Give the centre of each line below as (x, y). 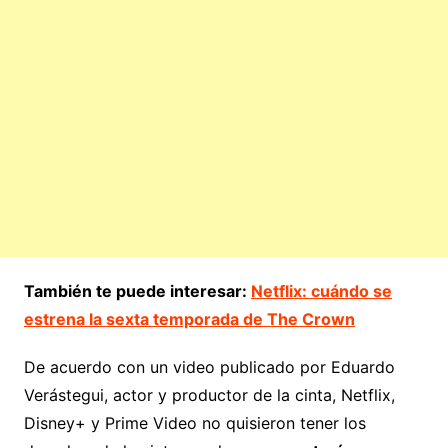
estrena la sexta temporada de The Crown (189, 318)
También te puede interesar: (137, 290)
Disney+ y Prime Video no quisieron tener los (194, 422)
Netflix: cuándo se (321, 290)
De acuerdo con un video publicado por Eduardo (209, 366)
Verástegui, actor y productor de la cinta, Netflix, (209, 394)
